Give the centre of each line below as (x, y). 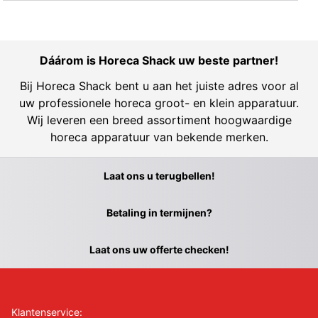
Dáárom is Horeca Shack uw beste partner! (159, 60)
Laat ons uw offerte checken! (159, 249)
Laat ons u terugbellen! (159, 175)
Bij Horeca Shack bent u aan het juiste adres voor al (159, 86)
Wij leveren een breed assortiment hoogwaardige (159, 120)
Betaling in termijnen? (159, 212)
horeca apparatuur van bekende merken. (159, 137)
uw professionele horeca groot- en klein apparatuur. (159, 103)
